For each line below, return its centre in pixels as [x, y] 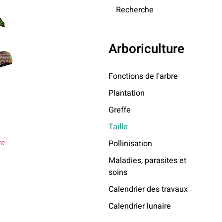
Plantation [127, 93]
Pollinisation [131, 144]
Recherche [135, 10]
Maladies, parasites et [148, 161]
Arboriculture [147, 49]
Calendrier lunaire [140, 206]
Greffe [120, 110]
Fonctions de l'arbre [143, 76]
